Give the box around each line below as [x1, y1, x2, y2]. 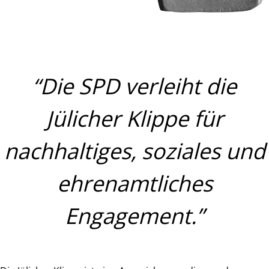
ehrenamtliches [56, 168, 213, 198]
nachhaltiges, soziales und [4, 136, 265, 166]
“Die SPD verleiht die [32, 71, 237, 101]
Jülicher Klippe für [46, 103, 223, 133]
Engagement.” [65, 201, 204, 231]
